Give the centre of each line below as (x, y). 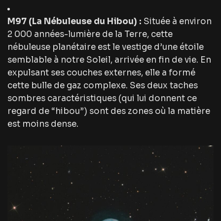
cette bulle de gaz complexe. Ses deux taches (103, 86)
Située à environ (177, 22)
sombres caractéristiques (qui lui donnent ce (102, 99)
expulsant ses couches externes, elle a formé (101, 73)
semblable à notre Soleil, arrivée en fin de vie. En (109, 60)
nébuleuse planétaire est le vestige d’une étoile (106, 47)
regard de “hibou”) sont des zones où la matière (109, 111)
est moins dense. (43, 124)
